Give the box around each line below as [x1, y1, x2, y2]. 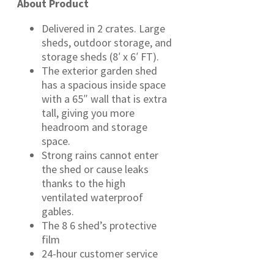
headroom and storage [42, 120, 147, 135]
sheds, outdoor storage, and [42, 35, 172, 50]
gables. [42, 204, 74, 219]
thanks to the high [42, 176, 125, 191]
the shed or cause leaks [42, 162, 149, 177]
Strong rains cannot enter [42, 148, 158, 163]
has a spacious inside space [42, 78, 166, 92]
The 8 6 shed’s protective [42, 218, 157, 233]
